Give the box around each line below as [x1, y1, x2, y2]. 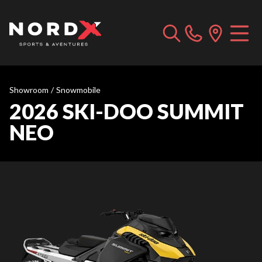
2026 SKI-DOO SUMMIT [9, 98, 244, 124]
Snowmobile [56, 85, 101, 95]
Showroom [9, 85, 49, 95]
